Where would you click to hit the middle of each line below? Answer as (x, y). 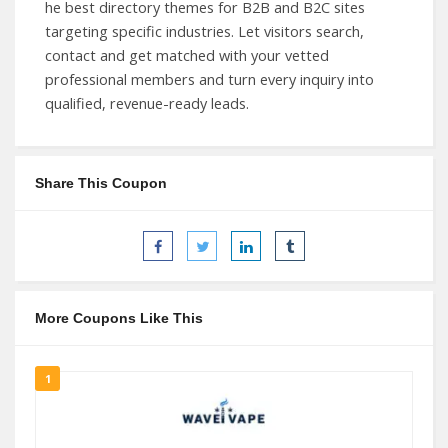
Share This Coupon (101, 183)
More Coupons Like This (119, 318)
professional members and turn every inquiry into (209, 79)
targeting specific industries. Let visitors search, (204, 31)
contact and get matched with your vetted (187, 55)
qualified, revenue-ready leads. (147, 103)
